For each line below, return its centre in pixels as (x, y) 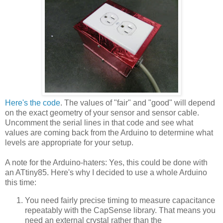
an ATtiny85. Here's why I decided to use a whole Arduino (106, 172)
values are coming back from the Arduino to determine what (109, 132)
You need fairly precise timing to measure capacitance (120, 200)
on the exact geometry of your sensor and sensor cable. (102, 112)
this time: (21, 182)
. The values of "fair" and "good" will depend (138, 103)
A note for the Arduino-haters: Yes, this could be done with (106, 162)
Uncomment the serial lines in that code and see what (99, 122)
